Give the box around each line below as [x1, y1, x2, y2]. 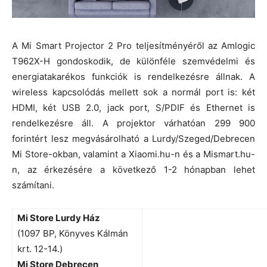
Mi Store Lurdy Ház [17, 212, 100, 223]
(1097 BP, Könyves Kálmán [17, 227, 128, 239]
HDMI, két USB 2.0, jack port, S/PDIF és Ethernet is [12, 101, 255, 113]
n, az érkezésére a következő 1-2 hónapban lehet [12, 163, 255, 175]
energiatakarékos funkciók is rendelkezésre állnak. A [12, 70, 255, 82]
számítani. [12, 179, 54, 191]
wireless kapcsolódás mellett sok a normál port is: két [12, 86, 255, 98]
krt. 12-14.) [17, 243, 63, 254]
